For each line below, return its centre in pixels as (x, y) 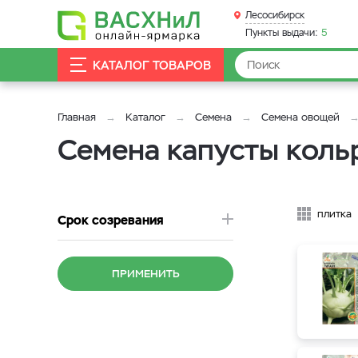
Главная (77, 117)
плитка (334, 214)
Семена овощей (300, 117)
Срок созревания (111, 220)
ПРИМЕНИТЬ (145, 274)
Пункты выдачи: (282, 33)
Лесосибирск (275, 15)
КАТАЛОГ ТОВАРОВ (152, 65)
